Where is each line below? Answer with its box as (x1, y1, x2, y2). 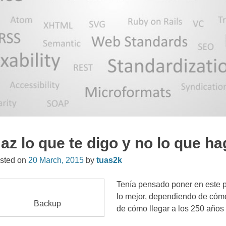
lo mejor (117, 192, 145, 201)
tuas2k (96, 155, 123, 164)
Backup (33, 199, 61, 208)
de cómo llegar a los (117, 204, 189, 213)
